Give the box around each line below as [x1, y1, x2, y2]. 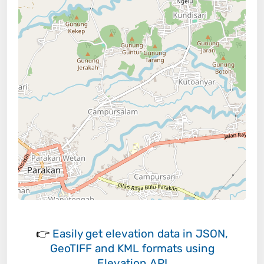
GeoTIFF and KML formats [49, 242, 183, 256]
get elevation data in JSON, [85, 227, 228, 241]
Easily [52, 227, 85, 241]
